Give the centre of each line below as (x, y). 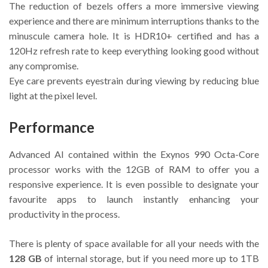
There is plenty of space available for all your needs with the (134, 243)
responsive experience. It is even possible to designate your (134, 184)
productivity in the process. (64, 214)
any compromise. (44, 65)
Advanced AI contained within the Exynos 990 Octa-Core (134, 154)
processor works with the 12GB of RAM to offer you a (134, 169)
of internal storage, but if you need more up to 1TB (152, 258)
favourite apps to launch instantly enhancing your (134, 199)
